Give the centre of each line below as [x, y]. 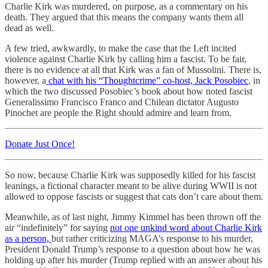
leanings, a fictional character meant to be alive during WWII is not [131, 186]
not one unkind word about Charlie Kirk [186, 228]
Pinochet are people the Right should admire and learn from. [118, 113]
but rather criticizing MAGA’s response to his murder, [152, 239]
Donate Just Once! [40, 144]
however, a [25, 81]
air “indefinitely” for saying [57, 228]
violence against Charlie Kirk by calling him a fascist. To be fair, [126, 59]
